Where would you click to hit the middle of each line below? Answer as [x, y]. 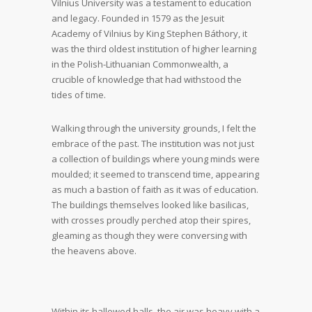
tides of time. [79, 95]
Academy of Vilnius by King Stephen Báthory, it [149, 33]
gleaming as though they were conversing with [149, 235]
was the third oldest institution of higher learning [154, 49]
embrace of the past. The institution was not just [153, 143]
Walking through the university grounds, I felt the [154, 128]
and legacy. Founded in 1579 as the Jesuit [138, 18]
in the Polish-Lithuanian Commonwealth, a [140, 64]
